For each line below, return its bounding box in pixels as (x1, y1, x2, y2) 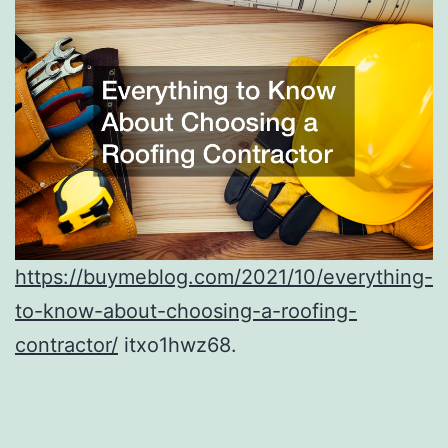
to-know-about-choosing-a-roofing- (15, 298, 357, 323)
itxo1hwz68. (118, 332, 237, 357)
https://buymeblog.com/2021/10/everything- (15, 264, 433, 289)
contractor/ (15, 332, 118, 357)
